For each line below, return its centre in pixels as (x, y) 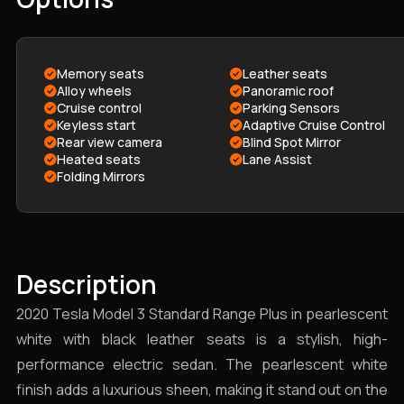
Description (87, 284)
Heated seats (99, 159)
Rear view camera (110, 142)
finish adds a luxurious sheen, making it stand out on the (202, 390)
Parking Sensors (291, 108)
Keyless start (96, 125)
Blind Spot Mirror (292, 142)
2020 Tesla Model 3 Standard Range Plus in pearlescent (202, 314)
